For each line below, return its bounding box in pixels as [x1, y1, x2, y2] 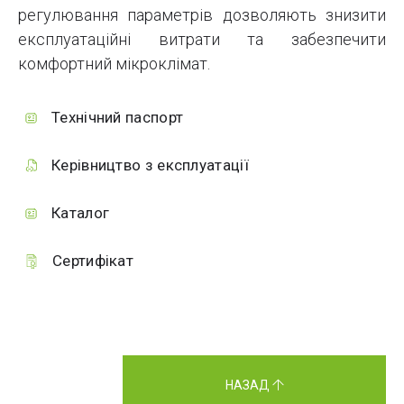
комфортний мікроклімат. [18, 54, 210, 74]
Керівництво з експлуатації [51, 156, 249, 175]
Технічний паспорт [51, 108, 184, 127]
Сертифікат [52, 252, 133, 271]
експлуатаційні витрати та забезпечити [18, 30, 386, 50]
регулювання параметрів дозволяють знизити [18, 5, 386, 25]
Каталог [51, 204, 110, 223]
